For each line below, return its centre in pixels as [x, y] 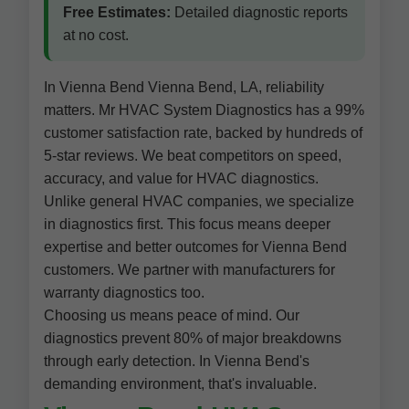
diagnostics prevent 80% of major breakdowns [193, 338]
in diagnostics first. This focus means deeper [187, 224]
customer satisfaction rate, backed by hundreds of [203, 133]
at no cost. [96, 35]
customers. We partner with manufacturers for [189, 270]
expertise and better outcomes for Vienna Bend [195, 247]
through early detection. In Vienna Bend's [177, 361]
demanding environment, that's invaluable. [180, 384]
